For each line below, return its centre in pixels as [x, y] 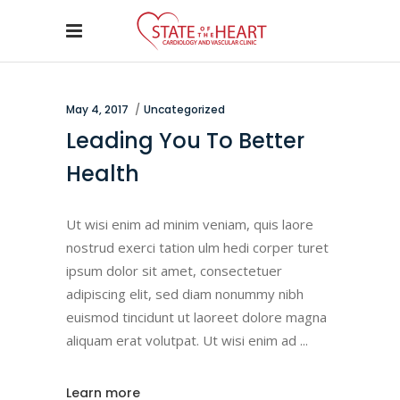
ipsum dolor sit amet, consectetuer [174, 271]
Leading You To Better [185, 141]
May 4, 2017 [97, 109]
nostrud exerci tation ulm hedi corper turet [197, 247]
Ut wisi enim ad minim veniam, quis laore [190, 224]
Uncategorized [184, 109]
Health [103, 174]
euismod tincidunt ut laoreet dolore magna [196, 317]
